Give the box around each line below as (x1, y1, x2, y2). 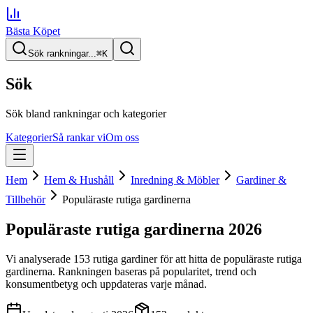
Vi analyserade (6, 252, 73, 265)
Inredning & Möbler (131, 173, 219, 186)
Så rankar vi (52, 131, 105, 143)
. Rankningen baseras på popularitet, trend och (52, 265, 256, 277)
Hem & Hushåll (44, 173, 114, 186)
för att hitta (157, 252, 210, 265)
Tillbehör (6, 193, 45, 205)
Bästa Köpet (6, 25, 60, 37)
